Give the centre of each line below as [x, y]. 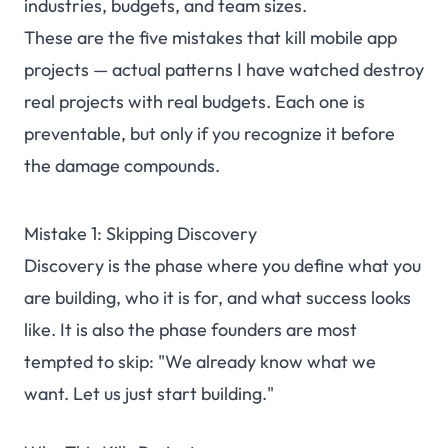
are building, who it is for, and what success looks [217, 298]
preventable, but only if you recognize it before [209, 134]
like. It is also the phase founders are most [190, 330]
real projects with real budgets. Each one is [194, 102]
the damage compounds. [122, 166]
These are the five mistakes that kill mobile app [210, 38]
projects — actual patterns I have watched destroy [224, 70]
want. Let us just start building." [149, 394]
